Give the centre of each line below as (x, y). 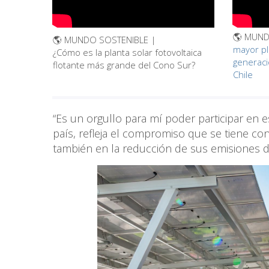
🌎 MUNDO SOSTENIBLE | (104, 40)
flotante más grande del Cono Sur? (124, 65)
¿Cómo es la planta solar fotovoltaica (127, 53)
